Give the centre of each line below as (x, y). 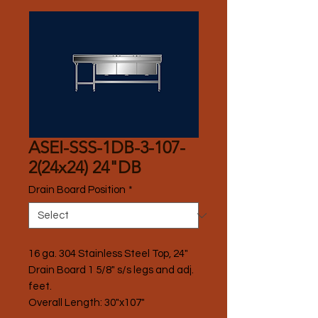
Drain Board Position (77, 190)
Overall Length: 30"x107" (87, 303)
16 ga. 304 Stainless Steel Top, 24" (108, 254)
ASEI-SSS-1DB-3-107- (107, 147)
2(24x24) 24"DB (85, 167)
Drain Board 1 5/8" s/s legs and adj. (111, 270)
